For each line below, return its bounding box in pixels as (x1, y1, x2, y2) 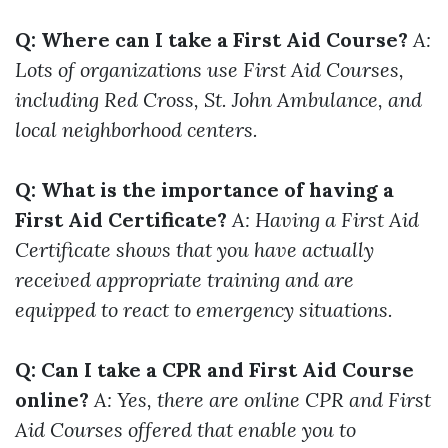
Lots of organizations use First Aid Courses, (15, 57, 404, 83)
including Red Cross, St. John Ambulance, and (15, 87, 422, 113)
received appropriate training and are (15, 267, 354, 293)
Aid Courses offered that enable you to (15, 417, 356, 443)
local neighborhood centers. (15, 117, 258, 143)
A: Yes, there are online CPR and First (94, 387, 431, 413)
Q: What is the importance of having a (15, 177, 394, 203)
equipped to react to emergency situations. (15, 297, 393, 323)
